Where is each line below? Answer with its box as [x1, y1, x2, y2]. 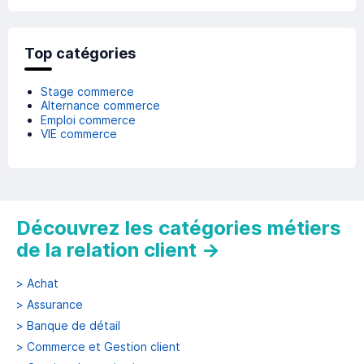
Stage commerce [41, 84, 134, 99]
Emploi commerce [41, 112, 136, 127]
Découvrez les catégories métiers [16, 216, 341, 240]
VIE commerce [41, 126, 117, 141]
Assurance [27, 297, 83, 312]
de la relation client [16, 238, 197, 262]
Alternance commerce [41, 98, 160, 113]
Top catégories [24, 45, 136, 63]
